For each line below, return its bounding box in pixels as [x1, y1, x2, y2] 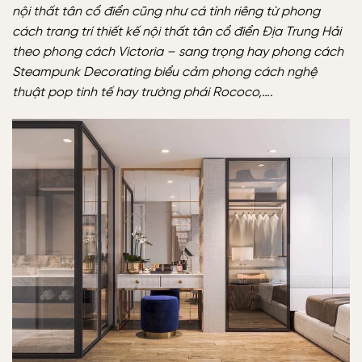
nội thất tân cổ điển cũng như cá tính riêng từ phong [12, 4, 320, 19]
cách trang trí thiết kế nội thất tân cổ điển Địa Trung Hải [12, 24, 341, 39]
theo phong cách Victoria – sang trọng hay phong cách [12, 44, 343, 59]
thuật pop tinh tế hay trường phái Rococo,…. [12, 85, 273, 99]
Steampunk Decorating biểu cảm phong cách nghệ [12, 65, 317, 79]
